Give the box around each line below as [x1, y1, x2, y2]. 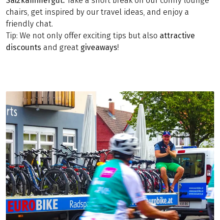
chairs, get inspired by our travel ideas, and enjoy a [6, 7, 189, 17]
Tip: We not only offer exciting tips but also [6, 31, 160, 40]
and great [41, 43, 81, 52]
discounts [6, 43, 41, 52]
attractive [160, 31, 195, 40]
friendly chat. [6, 19, 53, 28]
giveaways [81, 43, 117, 52]
